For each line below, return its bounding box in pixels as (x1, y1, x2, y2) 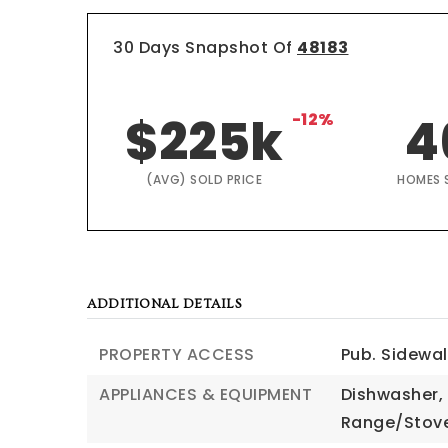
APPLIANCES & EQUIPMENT (99, 383, 312, 406)
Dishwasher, (340, 383, 444, 406)
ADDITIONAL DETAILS (87, 296, 242, 312)
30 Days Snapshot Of (113, 36, 297, 59)
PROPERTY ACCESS (99, 343, 255, 366)
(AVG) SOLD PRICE (146, 171, 263, 188)
